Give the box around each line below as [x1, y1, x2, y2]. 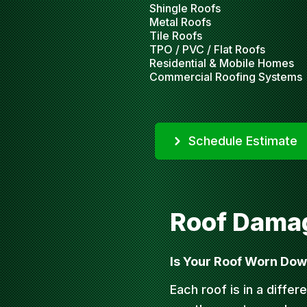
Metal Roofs [149, 15, 211, 29]
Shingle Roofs [149, 1, 221, 15]
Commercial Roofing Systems [149, 70, 302, 84]
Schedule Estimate [188, 134, 297, 148]
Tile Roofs [149, 29, 202, 42]
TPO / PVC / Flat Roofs [149, 42, 265, 56]
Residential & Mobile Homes [149, 56, 294, 70]
